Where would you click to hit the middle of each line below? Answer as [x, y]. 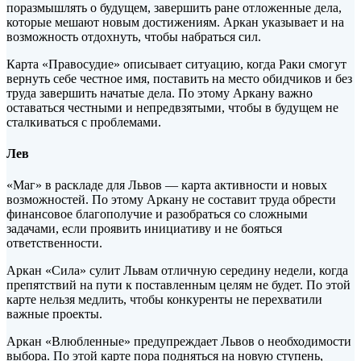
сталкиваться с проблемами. [84, 122]
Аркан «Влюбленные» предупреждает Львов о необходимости [179, 342]
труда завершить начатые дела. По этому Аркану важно [160, 93]
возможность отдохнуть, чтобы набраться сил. [134, 36]
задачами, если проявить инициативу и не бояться [144, 229]
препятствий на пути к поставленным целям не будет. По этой [178, 285]
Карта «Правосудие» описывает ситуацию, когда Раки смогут [176, 64]
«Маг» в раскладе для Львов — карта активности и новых [167, 185]
